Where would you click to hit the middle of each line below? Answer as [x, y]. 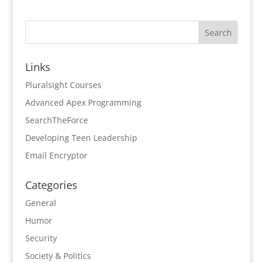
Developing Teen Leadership [81, 138]
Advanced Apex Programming [83, 102]
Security [41, 238]
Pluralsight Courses [63, 85]
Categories [51, 185]
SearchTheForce [56, 120]
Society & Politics [58, 256]
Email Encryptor [56, 155]
